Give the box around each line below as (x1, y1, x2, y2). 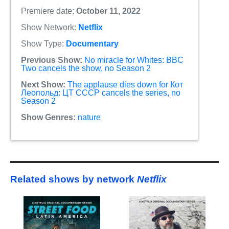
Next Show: (21, 80, 65, 89)
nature (78, 112, 101, 122)
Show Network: (21, 22, 78, 32)
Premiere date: (21, 6, 76, 15)
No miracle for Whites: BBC (84, 55, 184, 64)
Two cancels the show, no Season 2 (21, 63, 151, 73)
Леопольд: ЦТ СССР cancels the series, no (21, 88, 180, 97)
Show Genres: (21, 112, 78, 122)
